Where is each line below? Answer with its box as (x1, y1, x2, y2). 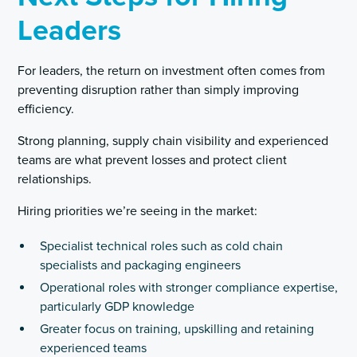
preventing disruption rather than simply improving (18, 82, 300, 99)
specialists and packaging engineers (40, 257, 241, 274)
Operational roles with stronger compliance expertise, (40, 280, 339, 296)
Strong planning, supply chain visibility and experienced (18, 133, 329, 150)
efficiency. (18, 101, 78, 118)
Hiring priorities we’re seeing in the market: (18, 203, 258, 220)
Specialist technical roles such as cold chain (40, 238, 284, 255)
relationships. (18, 171, 92, 188)
